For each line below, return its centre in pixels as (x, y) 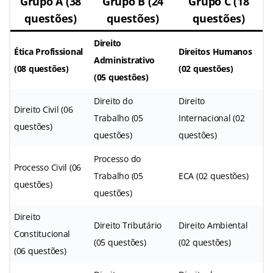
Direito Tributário (128, 225)
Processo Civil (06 (48, 167)
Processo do (118, 158)
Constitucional (42, 233)
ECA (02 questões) (214, 175)
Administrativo (125, 60)
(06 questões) (40, 250)
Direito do (113, 101)
